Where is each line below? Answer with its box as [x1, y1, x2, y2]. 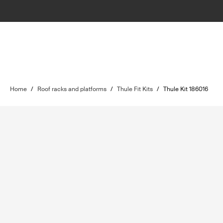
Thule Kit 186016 [163, 85, 208, 93]
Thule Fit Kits [117, 85, 153, 93]
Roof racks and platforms [37, 85, 107, 93]
